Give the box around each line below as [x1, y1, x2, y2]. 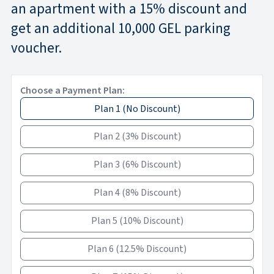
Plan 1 [94, 102, 120, 116]
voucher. [11, 37, 62, 58]
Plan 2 [93, 130, 120, 144]
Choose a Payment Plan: [20, 84, 125, 98]
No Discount [125, 102, 177, 116]
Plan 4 [93, 186, 120, 200]
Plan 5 [91, 214, 117, 228]
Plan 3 [93, 158, 120, 172]
